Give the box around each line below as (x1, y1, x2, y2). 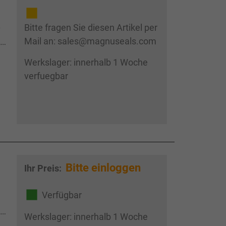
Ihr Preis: (24, 163, 64, 174)
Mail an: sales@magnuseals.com (24, 36, 156, 47)
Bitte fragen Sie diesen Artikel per (24, 22, 157, 33)
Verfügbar (41, 189, 82, 200)
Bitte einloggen (65, 161, 141, 174)
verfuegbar (24, 71, 68, 82)
